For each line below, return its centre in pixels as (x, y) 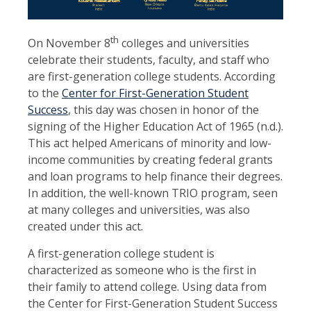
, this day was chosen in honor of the (163, 110)
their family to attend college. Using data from (147, 287)
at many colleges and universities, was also (139, 210)
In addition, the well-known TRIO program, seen (153, 193)
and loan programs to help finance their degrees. (155, 177)
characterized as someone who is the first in (142, 270)
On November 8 (69, 43)
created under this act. (85, 227)
